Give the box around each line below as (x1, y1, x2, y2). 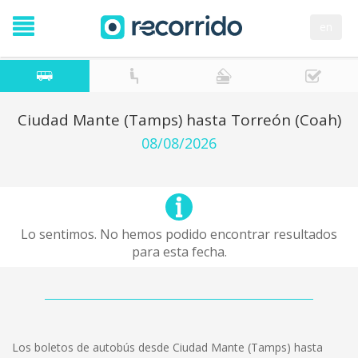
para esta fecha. (131, 243, 227, 261)
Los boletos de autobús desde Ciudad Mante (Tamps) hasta (12, 340, 323, 355)
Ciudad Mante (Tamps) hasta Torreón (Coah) (17, 109, 341, 130)
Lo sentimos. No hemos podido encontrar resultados (21, 225, 337, 243)
